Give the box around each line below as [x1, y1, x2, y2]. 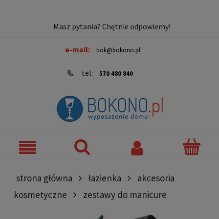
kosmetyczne [14, 188, 67, 200]
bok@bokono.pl [96, 46, 140, 54]
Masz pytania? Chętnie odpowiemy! [53, 22, 171, 31]
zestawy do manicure [83, 188, 167, 200]
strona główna [16, 172, 72, 184]
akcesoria [137, 172, 175, 184]
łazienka [88, 172, 121, 184]
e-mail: [65, 44, 91, 54]
